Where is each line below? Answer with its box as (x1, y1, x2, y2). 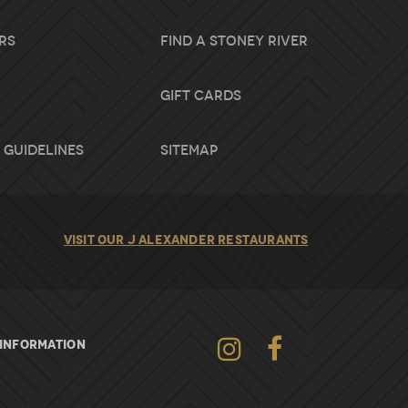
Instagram (240, 335, 313, 352)
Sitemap (160, 141, 219, 159)
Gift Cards (160, 87, 242, 105)
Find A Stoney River (160, 32, 309, 50)
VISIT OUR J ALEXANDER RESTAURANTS (63, 231, 309, 248)
